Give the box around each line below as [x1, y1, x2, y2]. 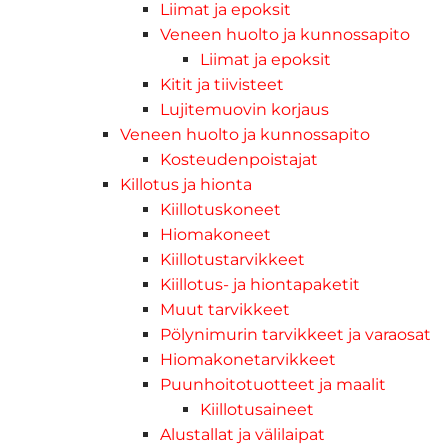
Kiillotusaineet [200, 400, 314, 420]
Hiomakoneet [160, 225, 271, 245]
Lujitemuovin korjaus [160, 100, 329, 120]
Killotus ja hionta [120, 175, 252, 195]
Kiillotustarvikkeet [160, 250, 305, 270]
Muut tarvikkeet [160, 300, 290, 320]
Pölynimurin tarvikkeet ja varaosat [160, 325, 431, 345]
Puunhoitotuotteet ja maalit [160, 375, 386, 395]
